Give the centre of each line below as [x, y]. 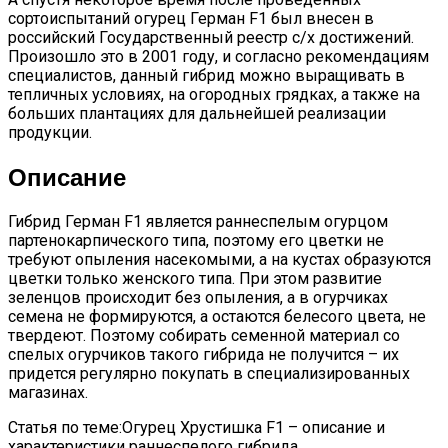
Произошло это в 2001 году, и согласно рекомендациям [218, 57]
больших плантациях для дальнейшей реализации [197, 114]
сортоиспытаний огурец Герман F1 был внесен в [191, 19]
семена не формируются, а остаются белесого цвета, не [217, 317]
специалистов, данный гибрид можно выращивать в [206, 76]
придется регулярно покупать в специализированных [209, 374]
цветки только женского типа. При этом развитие [195, 279]
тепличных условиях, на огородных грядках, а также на [214, 95]
